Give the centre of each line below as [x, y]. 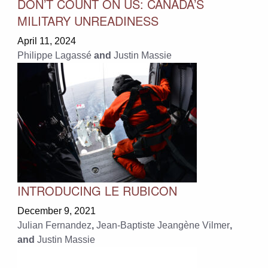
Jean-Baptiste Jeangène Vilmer [163, 225]
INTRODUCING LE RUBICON [97, 190]
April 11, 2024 [46, 41]
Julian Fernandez [54, 225]
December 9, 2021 [56, 211]
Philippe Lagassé [54, 55]
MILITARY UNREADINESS [88, 20]
